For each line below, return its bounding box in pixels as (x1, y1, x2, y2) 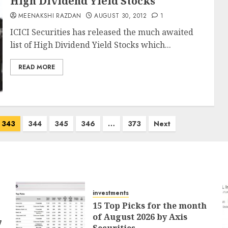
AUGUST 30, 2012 (94, 11, 147, 20)
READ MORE (18, 63, 55, 72)
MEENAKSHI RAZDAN (18, 11, 81, 20)
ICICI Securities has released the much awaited (10, 26, 193, 38)
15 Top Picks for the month (92, 200, 207, 211)
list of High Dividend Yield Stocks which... (10, 39, 171, 50)
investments (92, 188, 129, 197)
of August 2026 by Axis (92, 211, 187, 222)
